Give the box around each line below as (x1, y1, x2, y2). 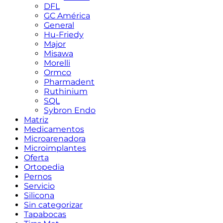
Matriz (24, 115, 48, 124)
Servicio (24, 181, 55, 191)
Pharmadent (44, 77, 95, 87)
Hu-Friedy (44, 30, 84, 39)
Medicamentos (24, 124, 84, 134)
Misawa (44, 49, 73, 58)
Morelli (44, 58, 70, 68)
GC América (44, 11, 90, 20)
